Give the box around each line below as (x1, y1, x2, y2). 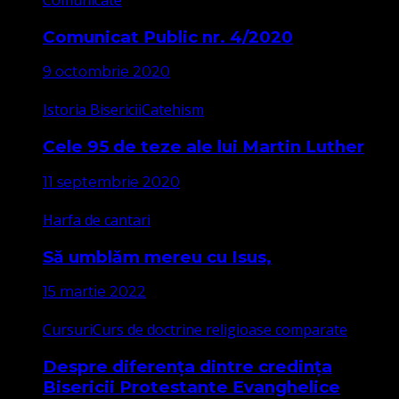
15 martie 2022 (43, 283, 146, 301)
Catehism (142, 100, 204, 120)
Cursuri (43, 320, 93, 340)
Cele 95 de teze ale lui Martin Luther (43, 136, 364, 158)
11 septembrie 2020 (43, 173, 180, 191)
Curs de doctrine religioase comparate (93, 320, 347, 340)
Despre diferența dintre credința (43, 355, 332, 377)
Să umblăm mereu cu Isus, (43, 246, 272, 267)
